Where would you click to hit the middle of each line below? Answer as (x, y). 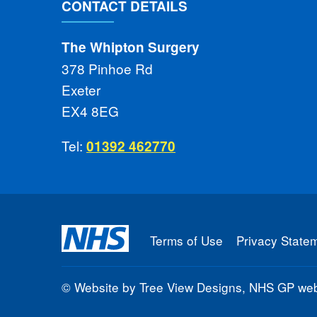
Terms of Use (186, 240)
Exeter (81, 89)
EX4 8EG (90, 110)
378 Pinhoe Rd (107, 68)
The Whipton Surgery (131, 47)
